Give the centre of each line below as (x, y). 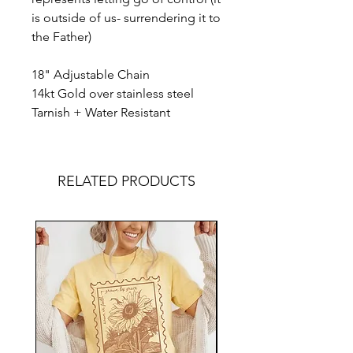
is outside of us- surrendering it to (126, 17)
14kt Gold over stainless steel (113, 93)
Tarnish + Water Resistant (101, 112)
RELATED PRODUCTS (126, 181)
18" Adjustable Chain (91, 74)
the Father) (61, 36)
